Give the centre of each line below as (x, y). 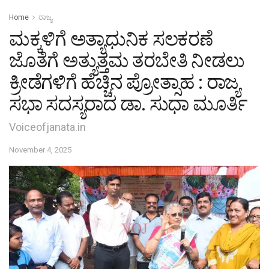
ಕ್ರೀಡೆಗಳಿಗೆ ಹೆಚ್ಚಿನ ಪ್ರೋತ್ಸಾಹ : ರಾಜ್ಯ (124, 82)
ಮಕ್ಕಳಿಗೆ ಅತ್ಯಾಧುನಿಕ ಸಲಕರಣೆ (111, 39)
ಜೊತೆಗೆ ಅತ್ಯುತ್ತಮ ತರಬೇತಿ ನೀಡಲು (127, 60)
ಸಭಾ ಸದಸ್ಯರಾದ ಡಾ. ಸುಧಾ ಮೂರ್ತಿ (128, 104)
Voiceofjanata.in (47, 127)
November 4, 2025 (40, 150)
